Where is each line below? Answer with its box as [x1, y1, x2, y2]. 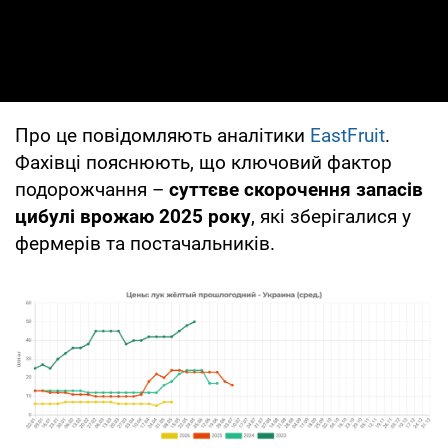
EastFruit [310, 123, 385, 147]
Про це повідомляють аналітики [15, 123, 310, 147]
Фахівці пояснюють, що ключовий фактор [15, 150, 392, 174]
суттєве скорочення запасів [169, 177, 423, 201]
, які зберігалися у [251, 204, 411, 228]
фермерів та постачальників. [15, 231, 275, 255]
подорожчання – [15, 177, 169, 201]
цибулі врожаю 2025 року [15, 204, 251, 228]
